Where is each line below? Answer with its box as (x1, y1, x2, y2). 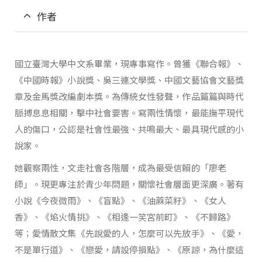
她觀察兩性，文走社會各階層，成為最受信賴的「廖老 (15, 161, 226, 174)
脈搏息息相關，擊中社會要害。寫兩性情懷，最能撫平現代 (15, 106, 244, 119)
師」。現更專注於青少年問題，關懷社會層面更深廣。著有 (15, 178, 244, 191)
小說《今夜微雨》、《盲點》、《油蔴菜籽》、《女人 (15, 194, 226, 207)
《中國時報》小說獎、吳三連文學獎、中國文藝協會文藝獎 (15, 74, 244, 87)
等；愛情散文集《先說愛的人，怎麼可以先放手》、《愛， (15, 227, 244, 240)
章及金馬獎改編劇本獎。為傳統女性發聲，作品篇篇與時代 (15, 90, 244, 103)
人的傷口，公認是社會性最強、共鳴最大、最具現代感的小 (15, 123, 244, 136)
